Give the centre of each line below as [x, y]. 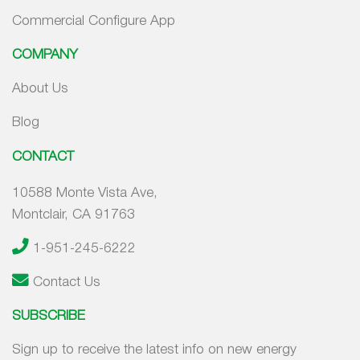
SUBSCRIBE [49, 317]
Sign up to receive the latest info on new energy [154, 350]
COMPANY [45, 55]
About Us [40, 89]
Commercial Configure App [94, 22]
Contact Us [67, 282]
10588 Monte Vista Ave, [85, 193]
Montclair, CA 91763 [74, 215]
